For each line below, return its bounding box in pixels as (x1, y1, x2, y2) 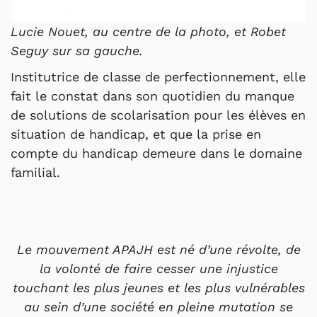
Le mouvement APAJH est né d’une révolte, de (16, 241, 301, 257)
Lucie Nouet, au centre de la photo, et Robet (11, 23, 286, 39)
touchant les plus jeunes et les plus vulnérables (12, 279, 305, 295)
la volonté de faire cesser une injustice (39, 260, 278, 276)
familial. (11, 164, 60, 180)
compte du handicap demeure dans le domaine (11, 145, 302, 161)
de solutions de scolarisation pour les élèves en (11, 107, 306, 122)
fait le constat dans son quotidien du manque (11, 88, 294, 103)
